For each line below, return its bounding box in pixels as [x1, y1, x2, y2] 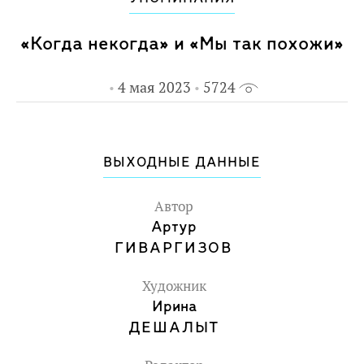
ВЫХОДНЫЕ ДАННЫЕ [103, 154, 261, 171]
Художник [141, 276, 206, 295]
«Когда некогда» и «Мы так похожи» [20, 33, 344, 54]
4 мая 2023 [115, 77, 191, 97]
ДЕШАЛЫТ [128, 319, 220, 336]
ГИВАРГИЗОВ [115, 240, 233, 257]
